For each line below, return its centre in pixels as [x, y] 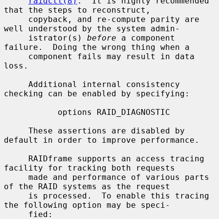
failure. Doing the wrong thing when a [97, 47]
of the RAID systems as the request [87, 186]
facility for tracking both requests [89, 168]
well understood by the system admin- [92, 28]
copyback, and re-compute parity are [16, 19]
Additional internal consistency [16, 84]
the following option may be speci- [87, 205]
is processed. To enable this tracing [16, 196]
